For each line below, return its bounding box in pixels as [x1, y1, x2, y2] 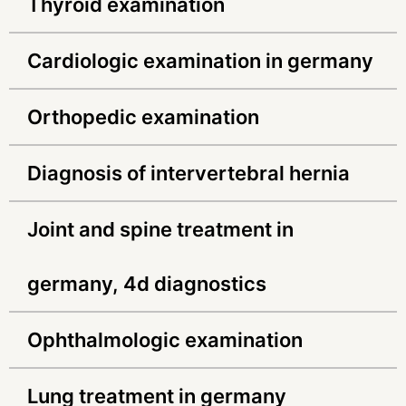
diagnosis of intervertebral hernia [42, 161, 350, 185]
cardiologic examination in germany [42, 49, 373, 72]
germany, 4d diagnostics [27, 272, 266, 295]
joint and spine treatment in [27, 217, 38, 241]
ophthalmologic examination [43, 328, 303, 352]
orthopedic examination [43, 105, 259, 129]
